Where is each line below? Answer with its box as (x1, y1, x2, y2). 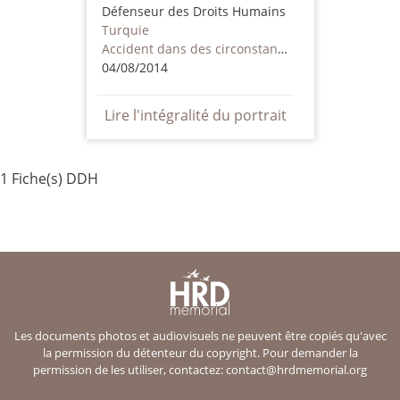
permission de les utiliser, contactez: (33, 362, 226, 379)
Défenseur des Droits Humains (101, 2, 286, 20)
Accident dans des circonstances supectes (277, 39, 287, 57)
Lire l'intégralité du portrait (104, 104, 287, 125)
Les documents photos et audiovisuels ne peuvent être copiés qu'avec (13, 328, 387, 345)
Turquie (101, 21, 149, 38)
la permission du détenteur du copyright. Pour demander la (42, 345, 358, 362)
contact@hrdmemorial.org (226, 362, 367, 379)
